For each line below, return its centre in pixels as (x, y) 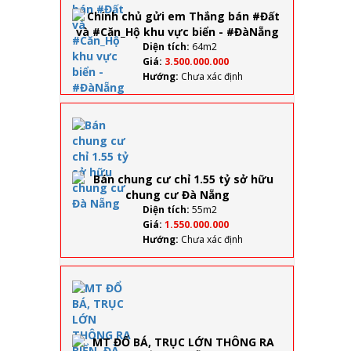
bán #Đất (307, 15)
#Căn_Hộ (305, 43)
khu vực (303, 57)
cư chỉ (298, 150)
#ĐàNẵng (307, 85)
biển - (297, 71)
